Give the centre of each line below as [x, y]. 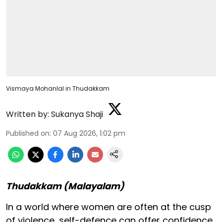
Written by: [28, 114]
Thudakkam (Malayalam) [65, 186]
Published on [28, 134]
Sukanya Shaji [77, 114]
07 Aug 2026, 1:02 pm [89, 134]
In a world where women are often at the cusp [109, 207]
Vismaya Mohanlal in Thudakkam [58, 89]
